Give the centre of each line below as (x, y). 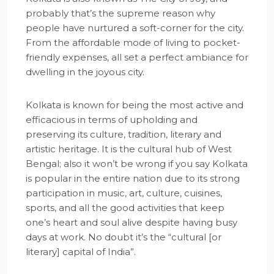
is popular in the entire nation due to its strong (133, 178)
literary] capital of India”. (81, 252)
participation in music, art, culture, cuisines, (124, 193)
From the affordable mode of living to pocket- (133, 43)
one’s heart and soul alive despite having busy (131, 222)
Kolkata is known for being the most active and (135, 105)
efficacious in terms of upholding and (112, 120)
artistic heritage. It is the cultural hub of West (129, 149)
